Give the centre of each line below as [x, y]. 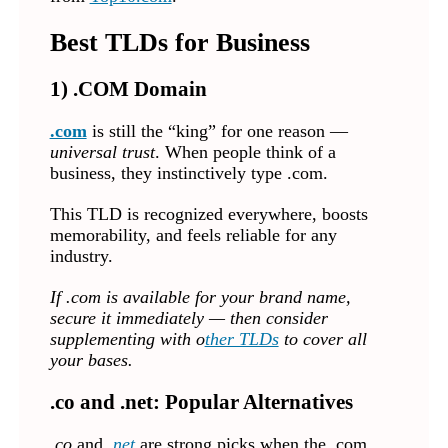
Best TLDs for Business [179, 41]
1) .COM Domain [128, 88]
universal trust [102, 151]
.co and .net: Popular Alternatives [201, 401]
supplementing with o [127, 338]
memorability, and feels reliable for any [193, 234]
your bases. [91, 359]
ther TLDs [241, 338]
